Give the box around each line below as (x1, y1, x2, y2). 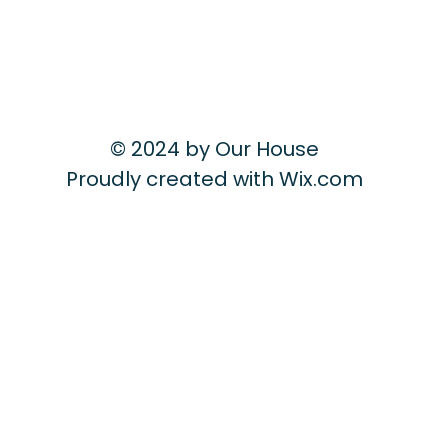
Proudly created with (65, 165, 279, 193)
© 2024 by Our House (109, 135, 319, 163)
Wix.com (278, 165, 363, 193)
